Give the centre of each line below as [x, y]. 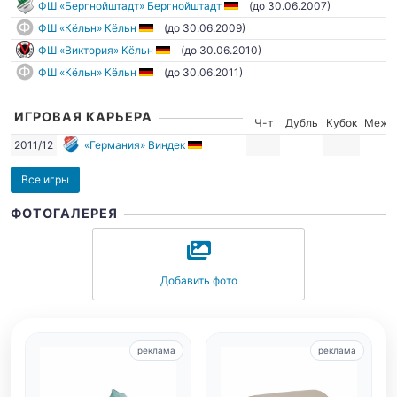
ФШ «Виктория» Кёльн [95, 50]
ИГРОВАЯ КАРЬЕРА [83, 117]
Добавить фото [198, 280]
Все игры [45, 179]
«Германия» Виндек [134, 145]
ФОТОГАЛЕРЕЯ [64, 213]
